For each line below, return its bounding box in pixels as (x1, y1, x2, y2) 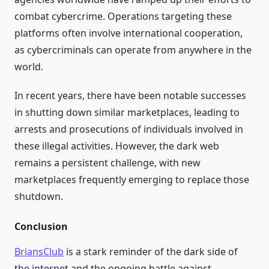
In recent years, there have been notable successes (14, 89, 246, 103)
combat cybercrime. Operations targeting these (14, 10, 232, 23)
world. (14, 60, 43, 74)
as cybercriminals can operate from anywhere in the (14, 43, 252, 57)
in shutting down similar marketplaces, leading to (14, 106, 240, 119)
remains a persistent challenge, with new (14, 156, 201, 170)
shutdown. (14, 190, 63, 204)
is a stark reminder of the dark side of (64, 245, 238, 259)
